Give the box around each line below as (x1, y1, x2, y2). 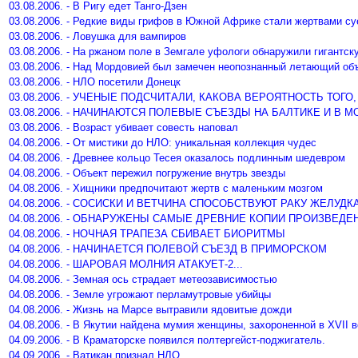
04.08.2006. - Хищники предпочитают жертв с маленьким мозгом (9, 182, 323, 194)
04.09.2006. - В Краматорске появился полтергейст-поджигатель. (9, 334, 325, 346)
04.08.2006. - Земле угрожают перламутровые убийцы (9, 288, 271, 300)
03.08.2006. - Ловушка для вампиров (9, 30, 186, 42)
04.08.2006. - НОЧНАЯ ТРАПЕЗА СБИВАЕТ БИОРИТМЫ (9, 228, 285, 240)
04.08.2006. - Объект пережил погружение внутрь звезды (9, 167, 285, 179)
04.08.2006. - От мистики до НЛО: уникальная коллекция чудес (9, 137, 316, 149)
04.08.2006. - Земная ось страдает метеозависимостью (9, 273, 277, 285)
